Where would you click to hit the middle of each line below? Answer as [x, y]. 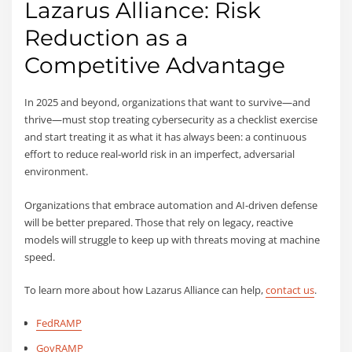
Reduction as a [107, 38]
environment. [57, 172]
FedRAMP [59, 323]
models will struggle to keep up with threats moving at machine [172, 239]
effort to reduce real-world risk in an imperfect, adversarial [160, 154]
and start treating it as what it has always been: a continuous [166, 137]
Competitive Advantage [155, 66]
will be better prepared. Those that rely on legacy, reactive [159, 222]
